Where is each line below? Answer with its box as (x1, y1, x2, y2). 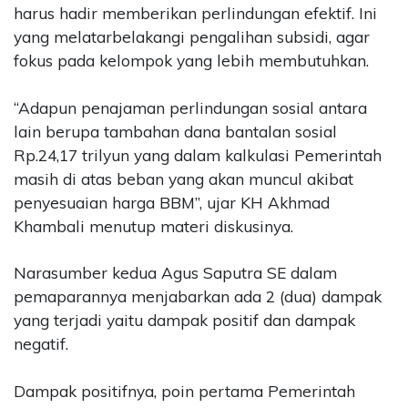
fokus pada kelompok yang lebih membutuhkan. (14, 51, 369, 71)
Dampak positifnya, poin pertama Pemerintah (14, 381, 355, 401)
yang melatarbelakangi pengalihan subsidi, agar (14, 27, 370, 47)
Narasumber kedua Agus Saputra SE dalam (14, 263, 337, 283)
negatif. (14, 334, 68, 354)
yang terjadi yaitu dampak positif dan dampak (14, 311, 355, 331)
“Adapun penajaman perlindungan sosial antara (14, 97, 367, 117)
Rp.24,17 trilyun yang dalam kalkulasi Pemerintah (14, 145, 382, 165)
